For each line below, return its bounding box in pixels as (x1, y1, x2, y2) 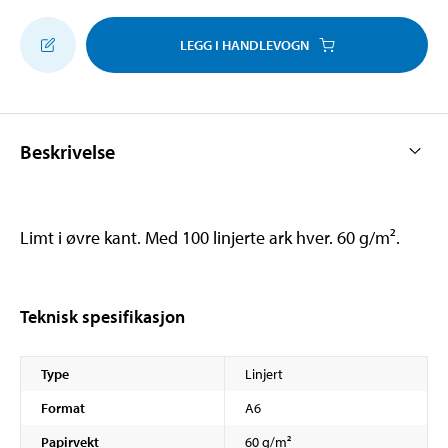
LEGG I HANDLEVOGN (179, 35, 309, 54)
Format (41, 398, 85, 417)
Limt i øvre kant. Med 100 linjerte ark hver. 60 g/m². (20, 225, 400, 249)
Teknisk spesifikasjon (20, 304, 185, 328)
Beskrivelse (20, 138, 115, 164)
